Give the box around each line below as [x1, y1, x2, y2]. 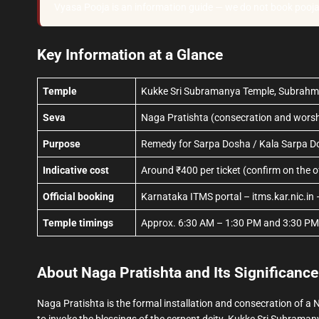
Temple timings [43, 216, 113, 229]
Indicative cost [43, 164, 109, 176]
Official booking [43, 190, 114, 202]
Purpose [43, 137, 80, 150]
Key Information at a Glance [37, 46, 223, 63]
